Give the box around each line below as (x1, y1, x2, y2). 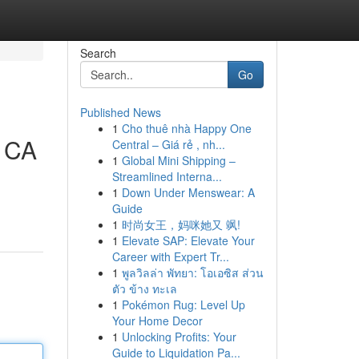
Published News (79, 104, 161, 120)
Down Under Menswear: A (121, 184, 255, 200)
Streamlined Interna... (111, 168, 222, 184)
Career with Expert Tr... (111, 248, 229, 264)
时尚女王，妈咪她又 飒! (121, 216, 240, 232)
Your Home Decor (111, 313, 203, 329)
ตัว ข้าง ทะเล (111, 280, 177, 296)
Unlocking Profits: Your (121, 329, 236, 345)
